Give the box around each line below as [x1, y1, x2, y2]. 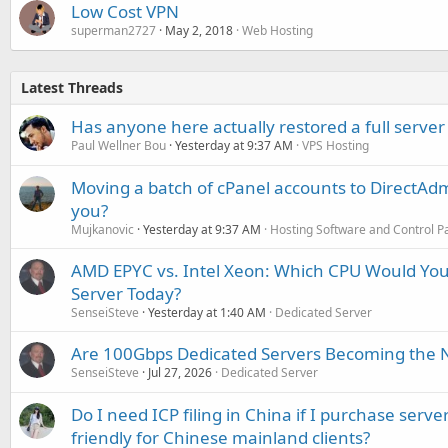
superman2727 [71, 21, 156, 39]
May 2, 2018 [165, 21, 233, 39]
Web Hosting [242, 21, 313, 39]
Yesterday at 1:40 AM [148, 303, 266, 321]
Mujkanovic [71, 220, 134, 238]
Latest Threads [21, 77, 123, 97]
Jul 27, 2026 [148, 363, 212, 381]
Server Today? [71, 281, 181, 305]
